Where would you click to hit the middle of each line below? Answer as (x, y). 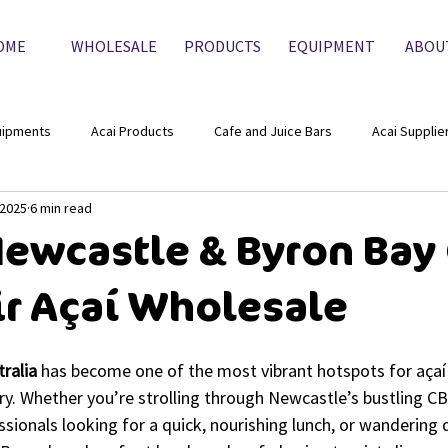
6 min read (61, 207)
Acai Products (132, 130)
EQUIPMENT (331, 46)
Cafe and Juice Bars (273, 130)
